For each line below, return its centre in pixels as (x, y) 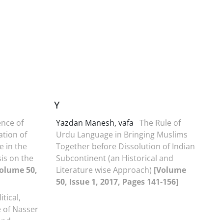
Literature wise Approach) (105, 170)
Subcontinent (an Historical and (115, 158)
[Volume (170, 170)
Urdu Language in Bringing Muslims (122, 134)
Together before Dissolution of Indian (125, 146)
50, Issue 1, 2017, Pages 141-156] (117, 181)
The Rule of (160, 123)
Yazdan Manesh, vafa (96, 123)
